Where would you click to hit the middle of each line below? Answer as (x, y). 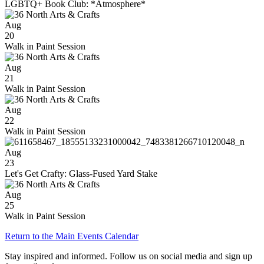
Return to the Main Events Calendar (72, 236)
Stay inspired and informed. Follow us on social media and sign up (128, 256)
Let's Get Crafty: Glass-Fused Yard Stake (81, 174)
